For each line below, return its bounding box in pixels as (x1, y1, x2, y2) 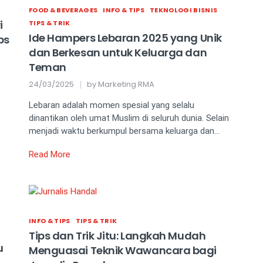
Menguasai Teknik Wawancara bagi (29, 243, 217, 258)
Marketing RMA (98, 79, 154, 90)
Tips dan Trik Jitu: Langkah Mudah (29, 228, 206, 244)
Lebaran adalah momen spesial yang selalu (29, 100, 194, 111)
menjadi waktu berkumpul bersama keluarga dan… (29, 126, 220, 137)
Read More (29, 149, 70, 160)
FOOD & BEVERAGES (29, 5, 98, 15)
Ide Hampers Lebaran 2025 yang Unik (29, 31, 222, 46)
